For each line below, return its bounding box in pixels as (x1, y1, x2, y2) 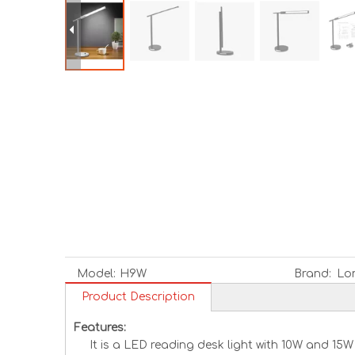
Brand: (293, 268, 331, 280)
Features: (74, 322, 126, 334)
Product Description (82, 291, 195, 303)
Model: (77, 268, 116, 280)
